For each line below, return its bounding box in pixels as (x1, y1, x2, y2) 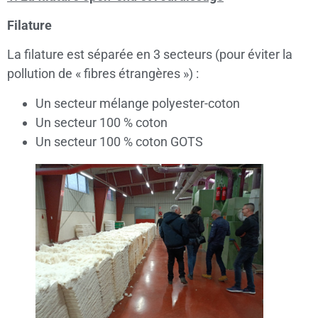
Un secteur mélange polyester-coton (35, 95, 240, 111)
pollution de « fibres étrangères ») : (7, 66, 199, 82)
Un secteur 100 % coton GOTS (35, 133, 203, 149)
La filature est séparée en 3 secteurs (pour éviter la (7, 47, 292, 62)
